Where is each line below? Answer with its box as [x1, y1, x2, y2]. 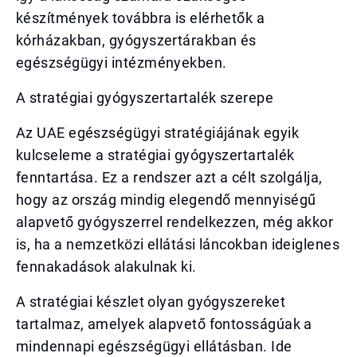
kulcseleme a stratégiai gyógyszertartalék [16, 147, 295, 163]
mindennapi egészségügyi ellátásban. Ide [16, 338, 292, 355]
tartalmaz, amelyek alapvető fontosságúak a [16, 316, 312, 332]
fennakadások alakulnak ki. [16, 258, 197, 275]
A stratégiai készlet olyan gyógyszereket [16, 293, 286, 310]
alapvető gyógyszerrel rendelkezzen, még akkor [16, 214, 334, 230]
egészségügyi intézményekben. [16, 54, 227, 71]
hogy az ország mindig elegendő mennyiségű [16, 191, 316, 208]
